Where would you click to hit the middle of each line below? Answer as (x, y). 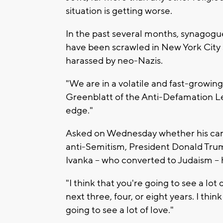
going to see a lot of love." (120, 210)
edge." (79, 110)
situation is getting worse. (119, 11)
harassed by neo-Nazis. (114, 60)
